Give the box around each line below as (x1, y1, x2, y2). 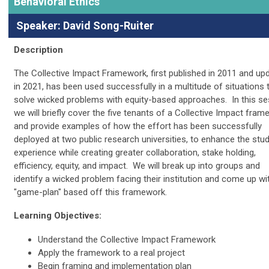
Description (14, 44, 63, 55)
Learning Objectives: (14, 210, 101, 221)
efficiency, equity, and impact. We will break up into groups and (14, 160, 260, 171)
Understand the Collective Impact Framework (38, 234, 216, 245)
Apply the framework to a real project (38, 247, 185, 258)
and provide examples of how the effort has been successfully (14, 120, 262, 131)
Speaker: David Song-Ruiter (16, 19, 154, 32)
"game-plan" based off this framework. (14, 186, 167, 198)
